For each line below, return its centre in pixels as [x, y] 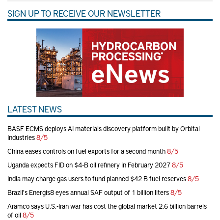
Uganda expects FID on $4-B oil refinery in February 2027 [89, 165]
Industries [21, 137]
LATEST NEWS [35, 109]
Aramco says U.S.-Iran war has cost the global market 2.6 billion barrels [107, 206]
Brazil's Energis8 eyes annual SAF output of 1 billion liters [88, 192]
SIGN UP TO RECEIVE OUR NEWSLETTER [84, 13]
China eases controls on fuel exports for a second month [86, 151]
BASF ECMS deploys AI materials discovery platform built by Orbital [104, 129]
